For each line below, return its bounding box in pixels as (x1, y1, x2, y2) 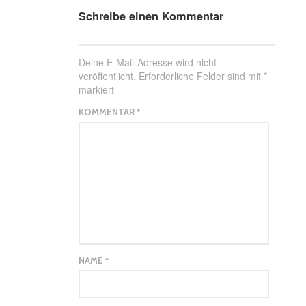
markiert (79, 83, 115, 97)
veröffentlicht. (79, 69, 137, 83)
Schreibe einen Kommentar (79, 8, 224, 25)
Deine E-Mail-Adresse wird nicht (79, 55, 217, 70)
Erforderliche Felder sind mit (139, 69, 264, 83)
